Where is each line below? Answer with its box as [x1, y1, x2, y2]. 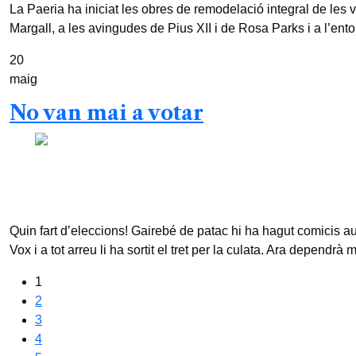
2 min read [43, 192, 103, 206]
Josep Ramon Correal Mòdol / [35, 153, 207, 168]
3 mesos [207, 153, 254, 168]
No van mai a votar [10, 101, 203, 126]
